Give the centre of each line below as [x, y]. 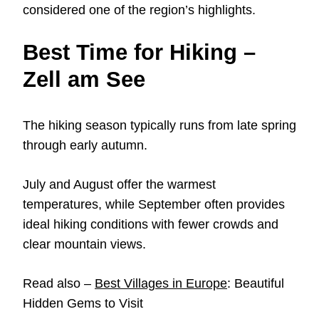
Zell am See [84, 80]
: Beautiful [256, 284]
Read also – [59, 284]
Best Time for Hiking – [139, 53]
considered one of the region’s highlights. [139, 10]
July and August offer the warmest [119, 185]
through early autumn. [85, 146]
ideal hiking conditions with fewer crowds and [151, 225]
